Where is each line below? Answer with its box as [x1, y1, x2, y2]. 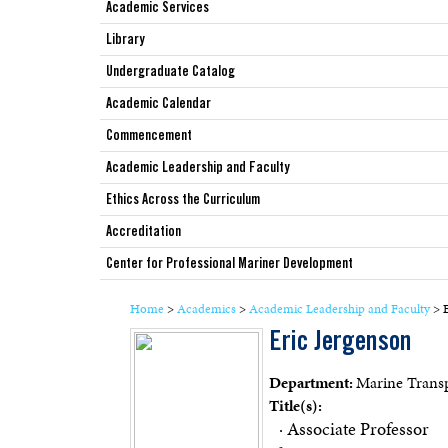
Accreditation [105, 226, 181, 240]
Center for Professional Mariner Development [105, 258, 353, 272]
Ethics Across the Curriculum [105, 194, 260, 208]
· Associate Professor [278, 417, 429, 441]
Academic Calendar [105, 98, 211, 112]
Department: [268, 371, 356, 394]
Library [105, 34, 145, 48]
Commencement [105, 130, 192, 144]
